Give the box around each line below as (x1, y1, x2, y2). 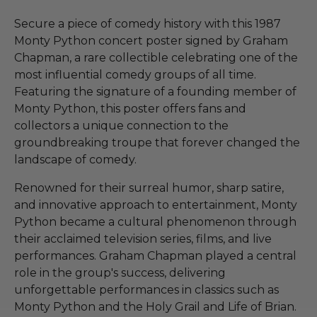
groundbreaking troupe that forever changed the (14, 135, 300, 149)
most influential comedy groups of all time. (14, 67, 256, 81)
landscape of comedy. (14, 152, 137, 166)
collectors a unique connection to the (14, 118, 229, 132)
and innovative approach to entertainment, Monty (14, 197, 297, 212)
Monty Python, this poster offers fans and (14, 101, 246, 115)
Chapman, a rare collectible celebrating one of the (14, 50, 298, 64)
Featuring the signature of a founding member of (14, 84, 296, 98)
